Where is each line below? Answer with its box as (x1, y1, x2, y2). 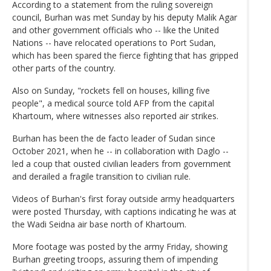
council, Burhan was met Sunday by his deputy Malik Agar (12, 11, 237, 23)
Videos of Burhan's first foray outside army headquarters (12, 192, 235, 204)
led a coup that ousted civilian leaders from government (12, 157, 231, 169)
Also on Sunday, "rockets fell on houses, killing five (12, 84, 210, 96)
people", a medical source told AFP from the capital (12, 97, 214, 109)
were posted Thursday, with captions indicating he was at (12, 205, 237, 217)
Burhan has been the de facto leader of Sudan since (12, 132, 215, 144)
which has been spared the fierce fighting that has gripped (12, 49, 238, 61)
